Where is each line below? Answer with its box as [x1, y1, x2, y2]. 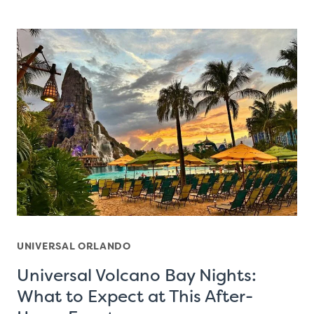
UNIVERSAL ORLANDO [17, 239, 131, 252]
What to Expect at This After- [17, 285, 253, 308]
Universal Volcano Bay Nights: [17, 264, 257, 287]
